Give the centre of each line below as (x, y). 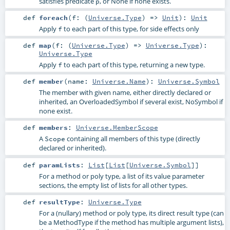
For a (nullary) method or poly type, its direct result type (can (131, 213)
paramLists (59, 165)
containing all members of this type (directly (132, 139)
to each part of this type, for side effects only (130, 29)
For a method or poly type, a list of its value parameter (121, 176)
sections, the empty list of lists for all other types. (113, 185)
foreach (53, 18)
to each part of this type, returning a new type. (133, 65)
